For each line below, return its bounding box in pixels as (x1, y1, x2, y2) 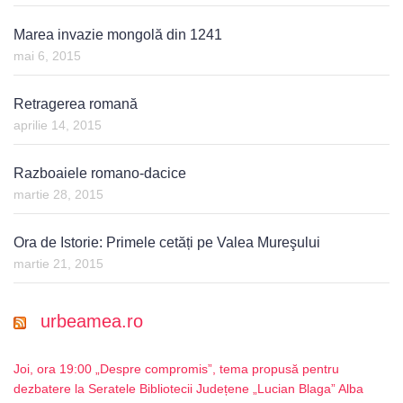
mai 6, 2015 (13, 49, 81, 64)
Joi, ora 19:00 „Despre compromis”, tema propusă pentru (13, 362, 339, 377)
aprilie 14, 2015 (13, 118, 102, 133)
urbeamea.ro (40, 311, 143, 332)
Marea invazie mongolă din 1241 (13, 27, 222, 43)
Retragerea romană (13, 96, 138, 112)
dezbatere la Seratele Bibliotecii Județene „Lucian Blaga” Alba (13, 381, 363, 397)
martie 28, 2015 (13, 187, 103, 202)
